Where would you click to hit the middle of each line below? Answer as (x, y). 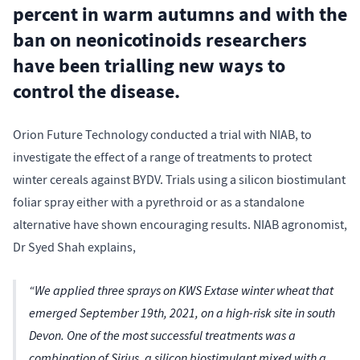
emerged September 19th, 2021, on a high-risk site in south (182, 313)
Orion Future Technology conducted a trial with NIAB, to (162, 135)
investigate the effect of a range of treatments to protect (162, 157)
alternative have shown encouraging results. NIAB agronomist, (180, 225)
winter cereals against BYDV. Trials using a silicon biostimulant (179, 180)
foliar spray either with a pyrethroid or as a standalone (159, 202)
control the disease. (98, 91)
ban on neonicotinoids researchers (160, 40)
